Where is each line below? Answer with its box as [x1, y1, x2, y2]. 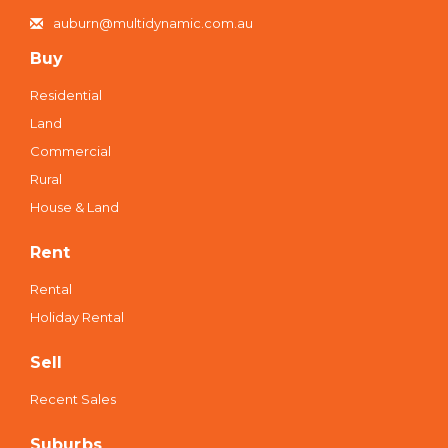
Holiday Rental [30, 309, 124, 326]
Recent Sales [30, 391, 116, 408]
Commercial [30, 143, 111, 160]
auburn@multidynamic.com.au [53, 15, 253, 32]
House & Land [30, 199, 119, 216]
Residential [30, 87, 102, 104]
